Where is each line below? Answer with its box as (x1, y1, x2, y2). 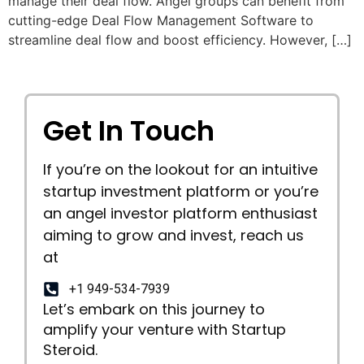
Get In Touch (43, 110, 214, 150)
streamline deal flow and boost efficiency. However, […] (8, 31, 352, 48)
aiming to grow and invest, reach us (43, 224, 304, 245)
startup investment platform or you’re (43, 180, 318, 201)
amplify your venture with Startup (43, 319, 286, 340)
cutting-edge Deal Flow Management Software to (8, 11, 314, 28)
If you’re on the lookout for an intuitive (43, 158, 318, 180)
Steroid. (43, 340, 97, 361)
